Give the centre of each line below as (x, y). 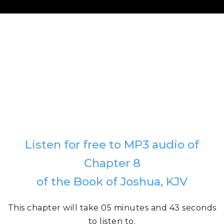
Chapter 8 (112, 163)
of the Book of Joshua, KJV (112, 181)
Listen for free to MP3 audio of (112, 144)
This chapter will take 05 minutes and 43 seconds (112, 208)
